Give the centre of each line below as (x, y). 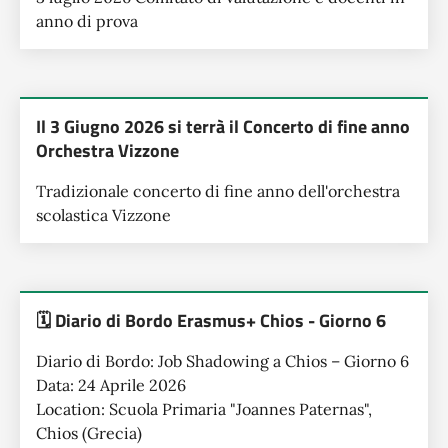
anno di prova (87, 21)
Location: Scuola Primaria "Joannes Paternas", (204, 409)
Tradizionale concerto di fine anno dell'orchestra (218, 191)
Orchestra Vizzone (107, 150)
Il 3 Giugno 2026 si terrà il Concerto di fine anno (223, 126)
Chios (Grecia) (89, 433)
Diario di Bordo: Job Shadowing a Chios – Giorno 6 (222, 361)
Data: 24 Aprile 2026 (111, 385)
